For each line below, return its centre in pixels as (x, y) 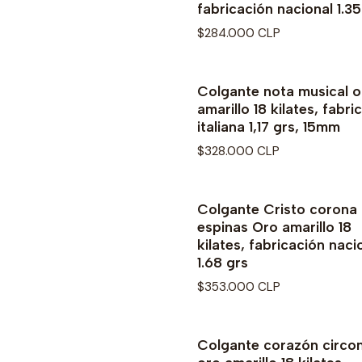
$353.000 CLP (239, 287)
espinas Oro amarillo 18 (274, 227)
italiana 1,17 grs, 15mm (269, 126)
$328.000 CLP (238, 152)
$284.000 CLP (239, 33)
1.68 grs (223, 263)
